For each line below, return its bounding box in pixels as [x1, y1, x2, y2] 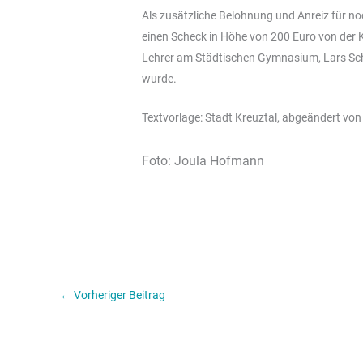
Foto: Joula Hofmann [142, 152, 265, 169]
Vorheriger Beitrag [71, 288, 165, 302]
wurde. [142, 71, 177, 85]
